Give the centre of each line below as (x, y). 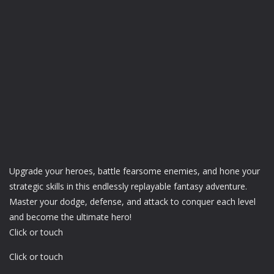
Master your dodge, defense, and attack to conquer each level (132, 202)
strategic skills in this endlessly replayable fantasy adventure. (128, 187)
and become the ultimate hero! (70, 217)
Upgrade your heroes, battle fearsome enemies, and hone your (135, 171)
